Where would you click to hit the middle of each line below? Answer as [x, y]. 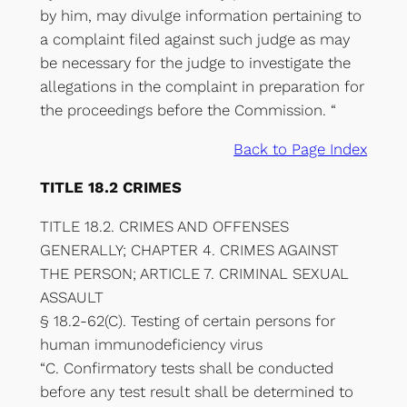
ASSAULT [71, 298]
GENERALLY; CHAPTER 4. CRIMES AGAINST [189, 250]
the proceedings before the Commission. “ [188, 109]
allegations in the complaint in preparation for [202, 86]
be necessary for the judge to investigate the [195, 62]
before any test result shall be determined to [196, 392]
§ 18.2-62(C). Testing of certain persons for [187, 321]
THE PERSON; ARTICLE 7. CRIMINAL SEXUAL [194, 274]
